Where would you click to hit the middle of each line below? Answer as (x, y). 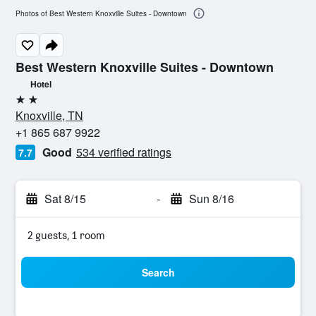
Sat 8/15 (65, 199)
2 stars (31, 105)
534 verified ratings (124, 152)
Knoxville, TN (49, 115)
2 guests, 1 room (66, 235)
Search (158, 272)
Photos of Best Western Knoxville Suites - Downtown (101, 14)
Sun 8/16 (211, 199)
